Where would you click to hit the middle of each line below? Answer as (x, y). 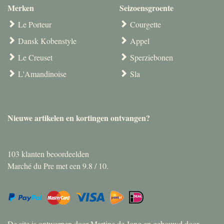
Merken (21, 7)
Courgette (145, 24)
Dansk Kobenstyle (47, 40)
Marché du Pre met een (45, 165)
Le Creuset (35, 57)
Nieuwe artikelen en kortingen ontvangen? (79, 117)
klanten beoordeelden (54, 153)
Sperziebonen (151, 57)
